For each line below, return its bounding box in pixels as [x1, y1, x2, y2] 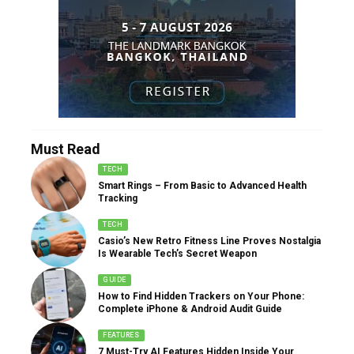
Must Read [31, 141, 100, 157]
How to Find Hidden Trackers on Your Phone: [98, 290, 304, 302]
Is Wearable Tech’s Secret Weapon [98, 247, 257, 259]
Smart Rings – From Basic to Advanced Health [98, 179, 307, 191]
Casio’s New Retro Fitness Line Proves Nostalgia [98, 235, 321, 247]
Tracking [98, 192, 137, 204]
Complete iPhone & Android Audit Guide [98, 303, 282, 314]
